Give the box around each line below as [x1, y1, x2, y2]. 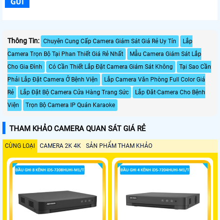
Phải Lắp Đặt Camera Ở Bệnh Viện [7, 76, 98, 83]
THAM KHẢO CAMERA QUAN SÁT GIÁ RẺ [9, 124, 146, 133]
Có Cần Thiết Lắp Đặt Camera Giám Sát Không [49, 63, 173, 70]
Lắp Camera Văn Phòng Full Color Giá [104, 76, 205, 83]
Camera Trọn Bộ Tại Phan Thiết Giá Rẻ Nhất [7, 50, 123, 57]
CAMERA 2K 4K [40, 142, 81, 149]
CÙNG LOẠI [5, 142, 35, 149]
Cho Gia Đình [7, 63, 42, 70]
